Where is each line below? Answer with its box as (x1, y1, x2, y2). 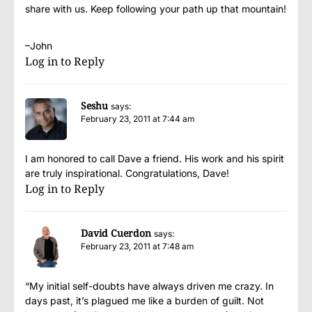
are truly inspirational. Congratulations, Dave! (25, 167, 229, 180)
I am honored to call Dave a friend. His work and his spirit (25, 153, 284, 165)
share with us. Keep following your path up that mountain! (25, 3, 286, 15)
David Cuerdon (81, 226, 151, 240)
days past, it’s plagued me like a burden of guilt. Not (25, 295, 264, 307)
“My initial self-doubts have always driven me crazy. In (25, 280, 274, 292)
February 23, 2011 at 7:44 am (81, 114, 195, 125)
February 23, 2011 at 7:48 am (81, 241, 194, 252)
